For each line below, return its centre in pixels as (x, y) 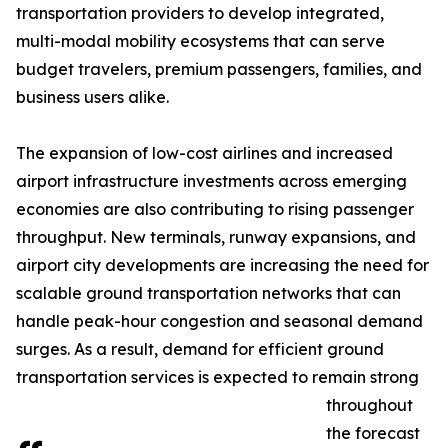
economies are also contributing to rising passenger (215, 209)
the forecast (373, 433)
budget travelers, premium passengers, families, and (219, 69)
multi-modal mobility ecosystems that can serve (200, 41)
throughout (369, 405)
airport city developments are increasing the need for (222, 265)
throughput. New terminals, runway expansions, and (216, 237)
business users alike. (92, 97)
